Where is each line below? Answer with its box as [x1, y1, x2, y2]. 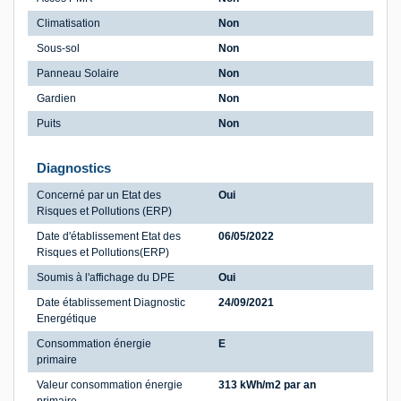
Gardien [37, 92, 76, 106]
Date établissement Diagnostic [37, 296, 185, 310]
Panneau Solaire [37, 67, 119, 81]
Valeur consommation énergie [37, 379, 183, 392]
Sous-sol [37, 42, 80, 55]
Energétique [37, 312, 97, 326]
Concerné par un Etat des [37, 189, 161, 202]
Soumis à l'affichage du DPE [37, 271, 175, 285]
